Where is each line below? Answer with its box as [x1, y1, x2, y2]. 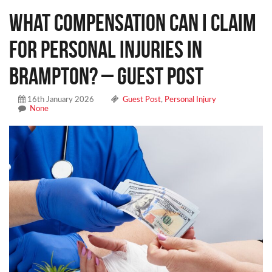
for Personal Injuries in [9, 35, 202, 63]
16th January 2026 [25, 95, 94, 104]
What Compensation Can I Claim [9, 8, 256, 36]
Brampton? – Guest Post [9, 62, 203, 89]
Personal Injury [165, 95, 216, 104]
